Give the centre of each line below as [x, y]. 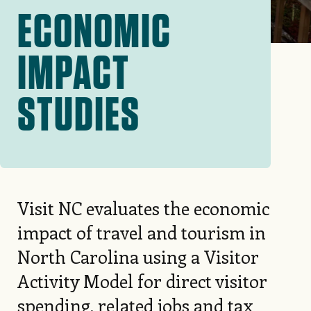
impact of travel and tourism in [141, 233]
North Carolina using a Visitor [138, 257]
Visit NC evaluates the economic [143, 208]
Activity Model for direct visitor [142, 281]
